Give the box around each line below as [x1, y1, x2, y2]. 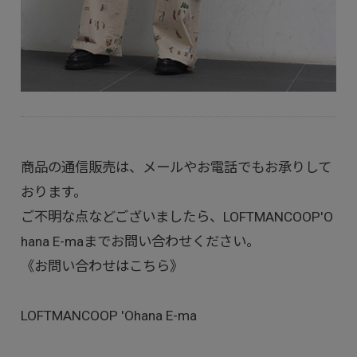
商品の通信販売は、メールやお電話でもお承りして [20, 159, 331, 175]
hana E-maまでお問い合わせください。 [20, 233, 260, 249]
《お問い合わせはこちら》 [20, 257, 183, 274]
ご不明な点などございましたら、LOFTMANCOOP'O [20, 208, 333, 225]
